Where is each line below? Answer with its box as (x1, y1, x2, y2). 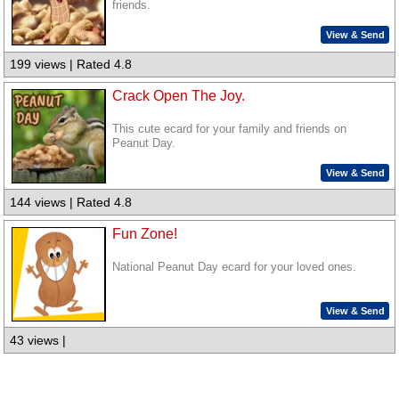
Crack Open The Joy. (112, 88, 246, 104)
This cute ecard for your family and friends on (112, 123, 347, 136)
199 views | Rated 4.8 (10, 57, 133, 72)
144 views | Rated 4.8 (10, 195, 133, 210)
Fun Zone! (112, 225, 178, 241)
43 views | (10, 333, 67, 348)
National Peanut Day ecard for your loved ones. (112, 260, 357, 273)
